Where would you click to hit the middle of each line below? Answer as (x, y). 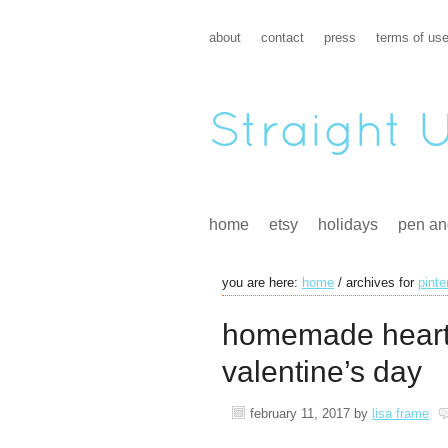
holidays (348, 224)
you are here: (262, 282)
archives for (380, 282)
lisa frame (400, 413)
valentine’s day (322, 371)
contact (282, 37)
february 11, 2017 (300, 413)
